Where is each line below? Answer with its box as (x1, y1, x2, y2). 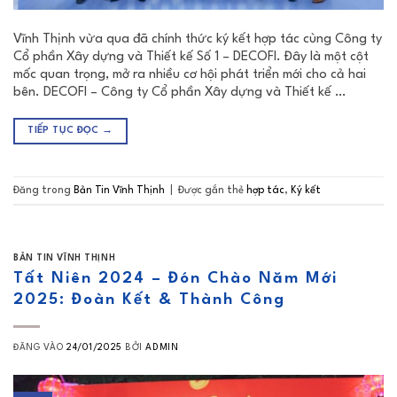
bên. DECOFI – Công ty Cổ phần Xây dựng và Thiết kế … (13, 86, 346, 100)
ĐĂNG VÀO (13, 342, 67, 352)
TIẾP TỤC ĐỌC (27, 126, 103, 136)
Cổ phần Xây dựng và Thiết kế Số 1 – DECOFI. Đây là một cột (13, 51, 369, 65)
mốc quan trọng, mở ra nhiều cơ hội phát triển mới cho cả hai (13, 68, 366, 82)
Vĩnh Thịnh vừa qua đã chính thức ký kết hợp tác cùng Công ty (13, 33, 382, 47)
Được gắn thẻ (178, 184, 246, 196)
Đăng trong (13, 184, 74, 196)
